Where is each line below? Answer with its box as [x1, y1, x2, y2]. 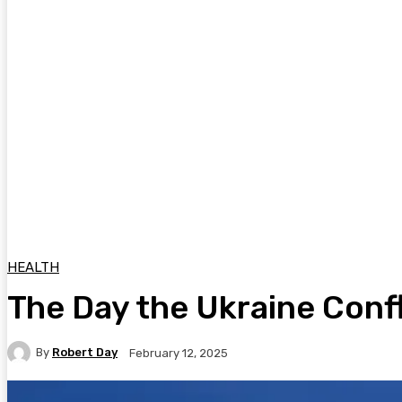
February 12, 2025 [129, 345, 228, 360]
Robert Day [52, 345, 118, 360]
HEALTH [7, 258, 59, 275]
